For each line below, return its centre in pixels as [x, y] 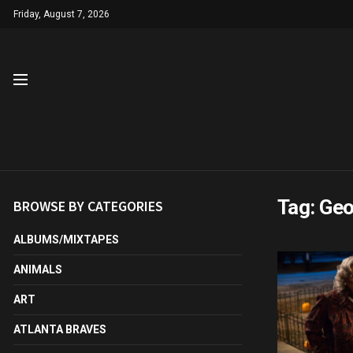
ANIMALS [38, 269]
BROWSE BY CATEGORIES [88, 206]
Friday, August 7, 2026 [61, 14]
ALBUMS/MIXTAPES [66, 240]
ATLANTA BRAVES [60, 329]
